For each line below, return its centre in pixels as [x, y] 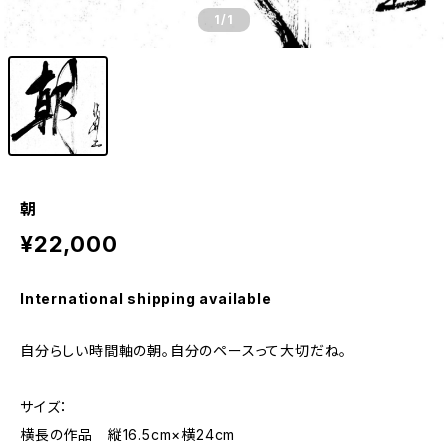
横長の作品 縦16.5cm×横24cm [128, 434]
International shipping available [146, 298]
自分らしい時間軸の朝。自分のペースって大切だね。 [184, 350]
